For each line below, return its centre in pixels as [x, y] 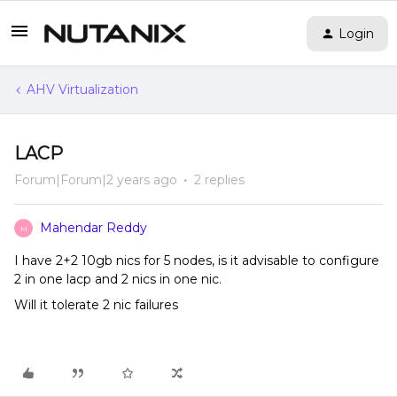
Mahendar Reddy [93, 228]
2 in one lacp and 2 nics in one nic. [118, 279]
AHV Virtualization [82, 90]
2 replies [219, 180]
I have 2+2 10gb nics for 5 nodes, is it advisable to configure [197, 261]
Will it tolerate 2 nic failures [96, 305]
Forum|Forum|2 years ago [96, 180]
